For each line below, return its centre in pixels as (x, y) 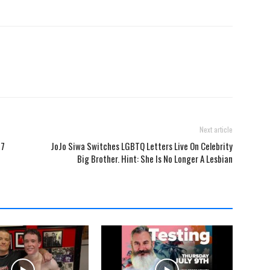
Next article (216, 130)
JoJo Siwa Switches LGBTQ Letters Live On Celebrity (142, 146)
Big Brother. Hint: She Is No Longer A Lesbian (155, 159)
